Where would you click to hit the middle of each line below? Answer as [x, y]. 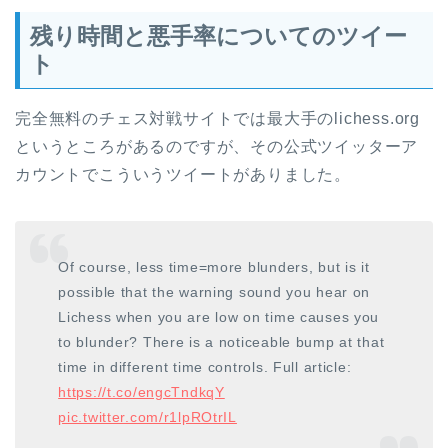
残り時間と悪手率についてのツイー [218, 35]
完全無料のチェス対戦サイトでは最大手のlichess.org [217, 118]
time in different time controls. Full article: [205, 367]
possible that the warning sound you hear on [214, 292]
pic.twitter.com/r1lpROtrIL [147, 417]
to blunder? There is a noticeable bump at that [221, 342]
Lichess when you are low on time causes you [219, 317]
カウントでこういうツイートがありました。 [183, 174]
